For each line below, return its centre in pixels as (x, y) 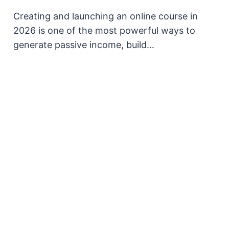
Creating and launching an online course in (106, 16)
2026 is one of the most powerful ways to (105, 30)
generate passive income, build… (84, 44)
